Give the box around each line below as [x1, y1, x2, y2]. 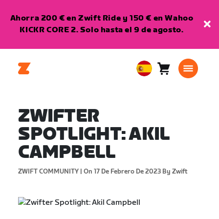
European [140, 70, 171, 79]
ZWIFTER [18, 106, 100, 127]
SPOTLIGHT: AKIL [18, 124, 170, 145]
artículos [163, 80, 197, 90]
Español [140, 94, 161, 102]
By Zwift [161, 168, 188, 175]
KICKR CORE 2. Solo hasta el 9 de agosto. [20, 25, 184, 35]
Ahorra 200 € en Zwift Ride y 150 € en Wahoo [10, 14, 194, 23]
